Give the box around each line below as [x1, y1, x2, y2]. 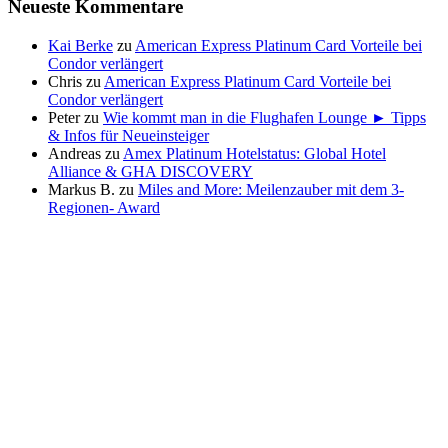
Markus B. [48, 180, 115, 198]
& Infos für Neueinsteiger [48, 126, 209, 144]
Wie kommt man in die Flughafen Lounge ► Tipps [103, 108, 426, 126]
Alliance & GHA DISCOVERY [48, 162, 253, 180]
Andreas [48, 144, 101, 162]
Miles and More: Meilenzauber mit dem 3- [138, 180, 404, 198]
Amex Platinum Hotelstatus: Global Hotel [123, 144, 386, 162]
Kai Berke [48, 36, 113, 54]
